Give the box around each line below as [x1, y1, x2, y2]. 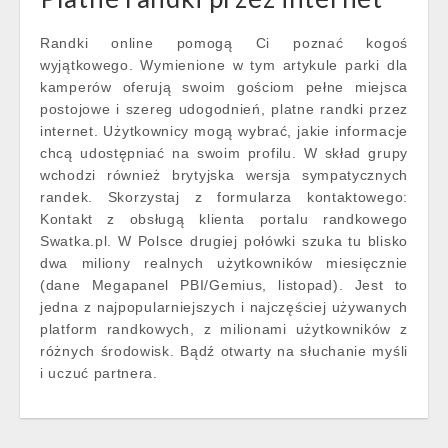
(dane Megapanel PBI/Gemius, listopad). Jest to [40, 277, 408, 293]
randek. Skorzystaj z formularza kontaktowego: [40, 189, 408, 205]
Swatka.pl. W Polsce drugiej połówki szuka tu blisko [40, 233, 408, 249]
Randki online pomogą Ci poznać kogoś [40, 35, 408, 51]
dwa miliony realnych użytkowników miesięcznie [40, 255, 408, 271]
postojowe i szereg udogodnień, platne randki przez [40, 101, 408, 117]
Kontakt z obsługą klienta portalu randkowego [40, 211, 408, 227]
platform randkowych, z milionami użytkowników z [40, 321, 408, 337]
